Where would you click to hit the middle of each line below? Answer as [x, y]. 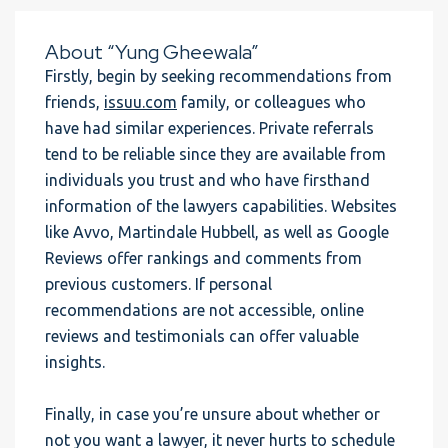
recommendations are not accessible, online [204, 310]
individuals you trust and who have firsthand [207, 180]
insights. [75, 362]
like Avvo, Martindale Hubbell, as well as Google [217, 232]
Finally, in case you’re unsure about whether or [212, 414]
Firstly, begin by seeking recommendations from [218, 76]
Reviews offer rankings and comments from [203, 258]
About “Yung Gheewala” [152, 52]
